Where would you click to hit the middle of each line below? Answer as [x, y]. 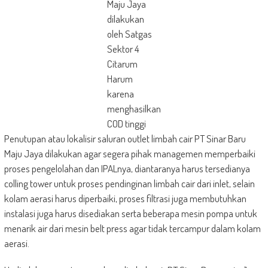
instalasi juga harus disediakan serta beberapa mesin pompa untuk [130, 213]
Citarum [122, 64]
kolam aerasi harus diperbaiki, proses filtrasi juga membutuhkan [125, 198]
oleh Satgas [129, 34]
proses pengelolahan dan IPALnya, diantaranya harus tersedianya [127, 168]
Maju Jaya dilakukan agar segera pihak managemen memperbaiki [130, 153]
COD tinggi [126, 124]
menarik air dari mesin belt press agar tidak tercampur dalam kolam [132, 228]
